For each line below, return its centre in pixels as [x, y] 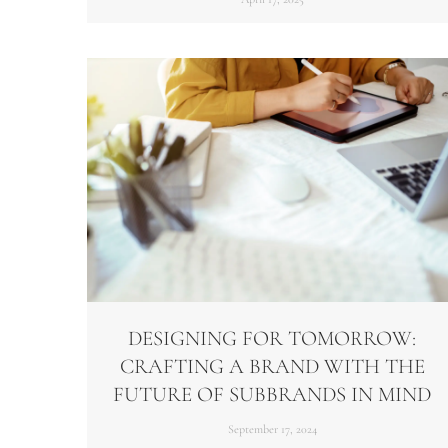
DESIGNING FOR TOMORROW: [272, 339]
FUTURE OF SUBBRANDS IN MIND [272, 395]
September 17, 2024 [272, 429]
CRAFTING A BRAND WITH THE [272, 367]
